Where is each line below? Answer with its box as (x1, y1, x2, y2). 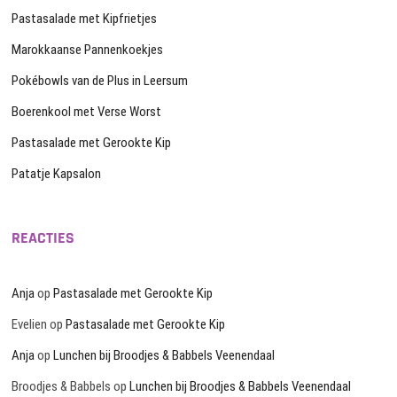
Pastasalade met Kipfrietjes (12, 11, 158, 27)
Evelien (12, 316, 48, 333)
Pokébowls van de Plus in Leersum (12, 73, 189, 90)
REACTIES (12, 228, 75, 249)
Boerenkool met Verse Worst (12, 104, 162, 121)
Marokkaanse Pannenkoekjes (12, 42, 164, 58)
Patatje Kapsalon (12, 166, 102, 183)
